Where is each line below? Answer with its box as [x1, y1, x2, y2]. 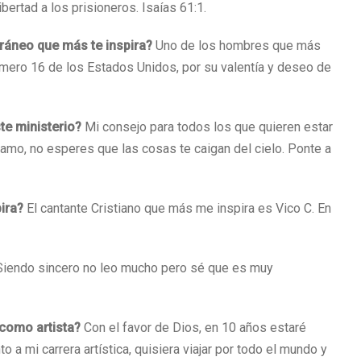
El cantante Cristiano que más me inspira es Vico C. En [27, 201, 331, 216]
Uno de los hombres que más [152, 38, 321, 53]
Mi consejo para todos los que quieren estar [81, 119, 333, 135]
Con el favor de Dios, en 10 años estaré [84, 320, 306, 335]
